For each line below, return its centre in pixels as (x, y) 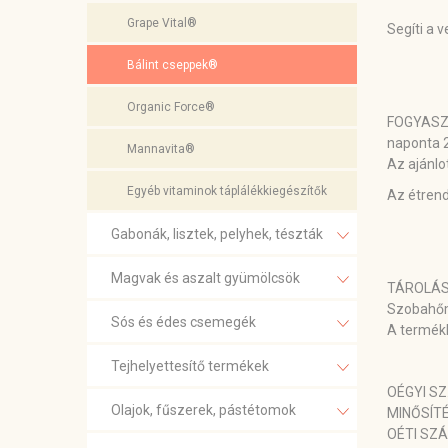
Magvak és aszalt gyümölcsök (205, 278)
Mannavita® (161, 149)
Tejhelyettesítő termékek (190, 366)
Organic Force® (171, 107)
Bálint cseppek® (172, 65)
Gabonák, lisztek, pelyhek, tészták (217, 234)
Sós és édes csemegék (183, 322)
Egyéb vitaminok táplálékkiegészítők (227, 191)
